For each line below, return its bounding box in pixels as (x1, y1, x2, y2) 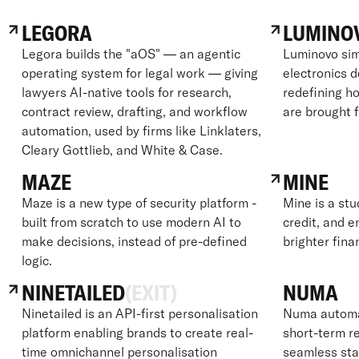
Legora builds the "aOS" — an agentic (21, 45, 240, 62)
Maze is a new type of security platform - (21, 194, 256, 211)
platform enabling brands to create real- (21, 324, 253, 341)
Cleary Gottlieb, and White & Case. (21, 141, 223, 158)
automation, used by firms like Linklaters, (21, 122, 261, 139)
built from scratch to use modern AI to (21, 213, 241, 230)
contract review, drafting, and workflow (21, 103, 248, 119)
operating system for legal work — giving (21, 64, 258, 81)
